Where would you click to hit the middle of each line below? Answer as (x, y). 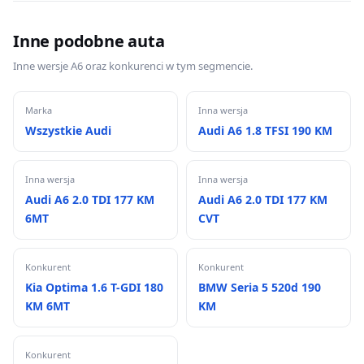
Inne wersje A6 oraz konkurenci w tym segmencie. (133, 66)
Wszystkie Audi (68, 130)
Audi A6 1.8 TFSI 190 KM (265, 130)
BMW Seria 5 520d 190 (260, 287)
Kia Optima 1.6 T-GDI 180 (94, 287)
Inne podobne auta (89, 41)
